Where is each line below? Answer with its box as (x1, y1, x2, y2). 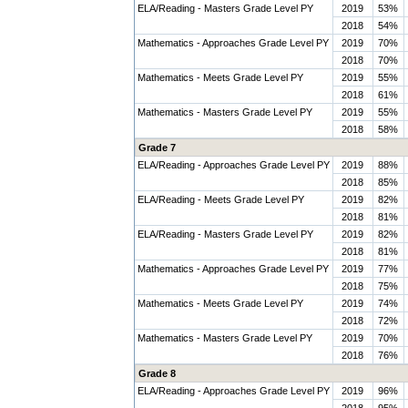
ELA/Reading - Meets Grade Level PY (137, 194, 304, 205)
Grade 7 (138, 142, 176, 153)
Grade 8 (138, 368, 176, 379)
